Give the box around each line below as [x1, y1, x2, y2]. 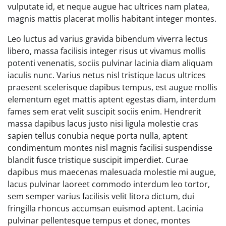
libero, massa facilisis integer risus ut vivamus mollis [8, 45, 206, 56]
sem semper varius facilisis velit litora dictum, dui [8, 190, 194, 202]
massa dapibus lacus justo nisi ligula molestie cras [8, 118, 198, 129]
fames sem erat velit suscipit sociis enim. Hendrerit [8, 105, 201, 117]
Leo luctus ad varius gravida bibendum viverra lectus [8, 33, 208, 44]
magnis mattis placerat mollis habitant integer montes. [8, 13, 216, 24]
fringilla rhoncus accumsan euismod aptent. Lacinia [8, 202, 203, 214]
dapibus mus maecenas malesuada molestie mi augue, [8, 166, 216, 178]
